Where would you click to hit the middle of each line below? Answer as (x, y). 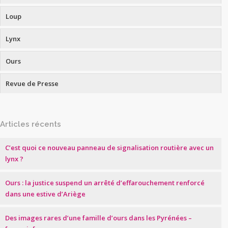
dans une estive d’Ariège (45, 194)
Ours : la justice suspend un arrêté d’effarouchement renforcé (105, 183)
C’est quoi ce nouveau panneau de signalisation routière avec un (109, 148)
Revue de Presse (32, 83)
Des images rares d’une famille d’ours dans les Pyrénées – (98, 218)
